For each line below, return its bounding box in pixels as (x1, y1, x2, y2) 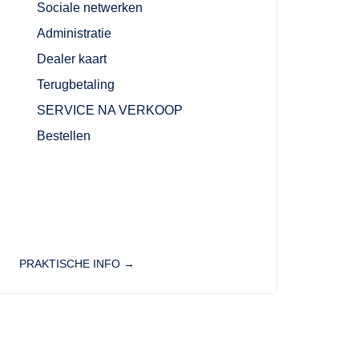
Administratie (37, 26, 112, 41)
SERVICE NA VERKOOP (37, 103, 184, 118)
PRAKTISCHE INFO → (18, 257, 135, 271)
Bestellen (37, 129, 91, 143)
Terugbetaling (37, 78, 115, 92)
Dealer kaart (37, 52, 107, 67)
